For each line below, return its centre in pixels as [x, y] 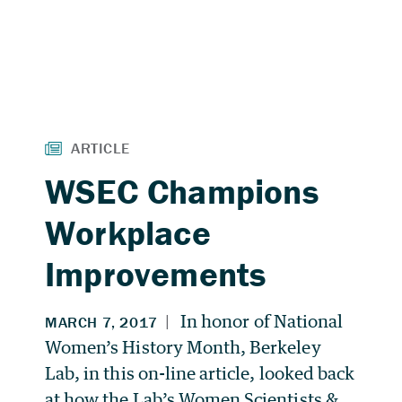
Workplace [128, 233]
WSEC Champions [182, 192]
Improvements [156, 274]
